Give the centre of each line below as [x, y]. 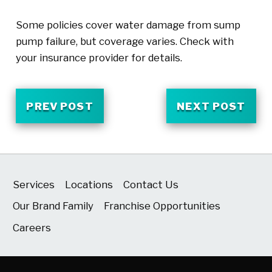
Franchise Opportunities [162, 206]
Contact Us [151, 184]
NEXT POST [211, 106]
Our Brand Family [53, 206]
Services [34, 184]
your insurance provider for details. [99, 58]
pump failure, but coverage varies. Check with [124, 42]
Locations [89, 184]
